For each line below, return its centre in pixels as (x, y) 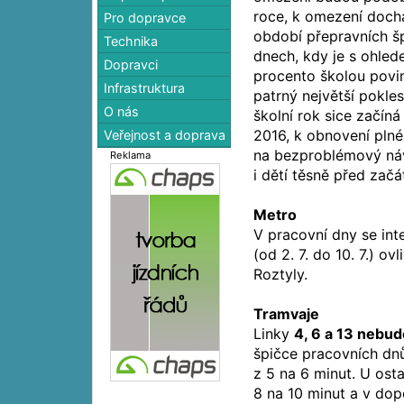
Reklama (131, 155)
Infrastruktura (145, 87)
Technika (131, 41)
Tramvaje (287, 314)
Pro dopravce (145, 17)
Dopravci (131, 64)
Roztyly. (281, 274)
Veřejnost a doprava (165, 134)
